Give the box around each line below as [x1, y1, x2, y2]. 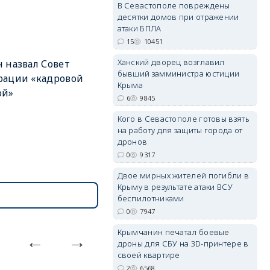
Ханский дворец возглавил [117, 57, 225, 67]
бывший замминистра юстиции [117, 68, 240, 79]
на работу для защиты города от [117, 125, 243, 136]
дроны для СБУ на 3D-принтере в [117, 238, 249, 249]
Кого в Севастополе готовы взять [117, 113, 250, 124]
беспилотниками [117, 193, 184, 204]
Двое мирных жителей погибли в [117, 170, 250, 181]
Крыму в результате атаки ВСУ [117, 181, 233, 192]
